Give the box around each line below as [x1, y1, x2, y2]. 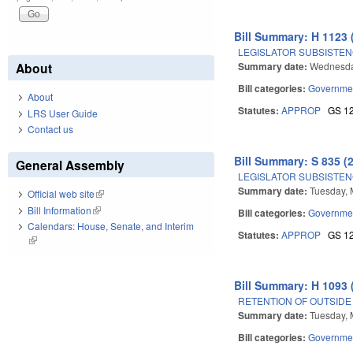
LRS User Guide [28, 106, 98, 120]
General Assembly [16, 156, 124, 175]
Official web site [28, 187, 95, 201]
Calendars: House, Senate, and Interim [28, 219, 194, 233]
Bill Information [28, 203, 91, 217]
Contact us [28, 122, 73, 136]
